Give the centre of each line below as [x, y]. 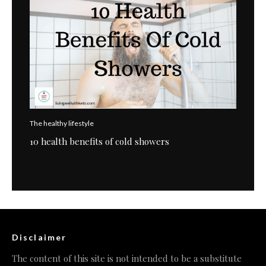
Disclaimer [39, 237]
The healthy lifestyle [62, 123]
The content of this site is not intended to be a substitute [127, 258]
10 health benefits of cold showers [99, 141]
